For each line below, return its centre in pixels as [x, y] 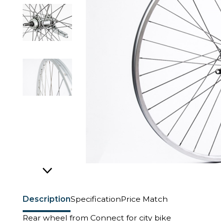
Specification [96, 199]
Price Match [144, 199]
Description [47, 199]
